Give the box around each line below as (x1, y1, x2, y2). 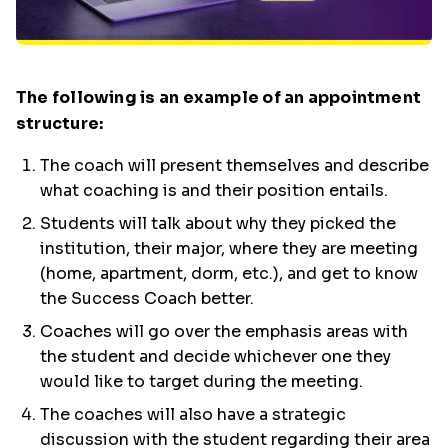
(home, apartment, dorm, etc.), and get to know (40, 263, 418, 284)
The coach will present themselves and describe (40, 155, 429, 176)
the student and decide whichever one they (40, 346, 391, 367)
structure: (16, 113, 104, 134)
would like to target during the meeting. (40, 371, 363, 392)
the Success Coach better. (40, 288, 254, 309)
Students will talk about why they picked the (40, 213, 396, 234)
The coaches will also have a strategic (40, 404, 346, 425)
